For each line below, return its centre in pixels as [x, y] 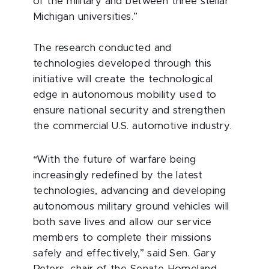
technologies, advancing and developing [130, 191]
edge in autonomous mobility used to [125, 95]
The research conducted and [102, 48]
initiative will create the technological [123, 79]
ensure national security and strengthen [129, 110]
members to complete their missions [122, 238]
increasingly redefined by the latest [118, 175]
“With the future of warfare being [115, 160]
